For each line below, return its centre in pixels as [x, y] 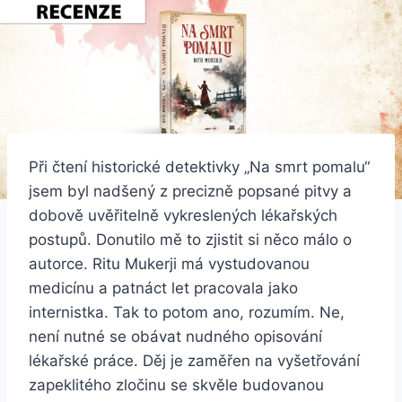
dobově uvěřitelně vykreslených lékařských [183, 216]
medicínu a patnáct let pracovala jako [163, 288]
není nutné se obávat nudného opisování [175, 337]
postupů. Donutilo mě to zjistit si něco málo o [190, 240]
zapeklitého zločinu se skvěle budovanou [176, 385]
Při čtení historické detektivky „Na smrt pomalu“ [199, 167]
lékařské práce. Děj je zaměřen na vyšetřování [194, 361]
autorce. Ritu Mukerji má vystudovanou [169, 264]
